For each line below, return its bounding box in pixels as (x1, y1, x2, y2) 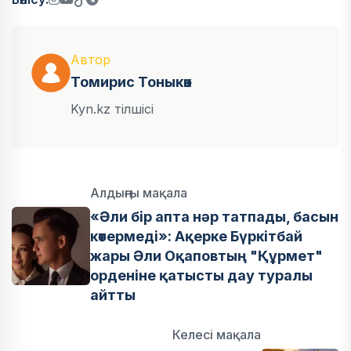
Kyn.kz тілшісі (71, 101, 154, 117)
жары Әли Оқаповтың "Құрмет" (90, 248, 323, 264)
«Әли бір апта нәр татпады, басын (90, 208, 338, 225)
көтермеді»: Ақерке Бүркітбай (90, 228, 302, 244)
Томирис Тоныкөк (71, 74, 191, 90)
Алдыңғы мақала (90, 185, 187, 201)
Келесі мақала (172, 327, 261, 342)
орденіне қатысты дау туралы (90, 267, 313, 284)
